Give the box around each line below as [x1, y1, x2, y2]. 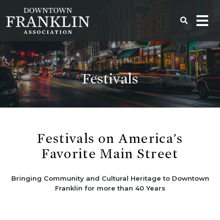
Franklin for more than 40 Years [55, 184, 165, 192]
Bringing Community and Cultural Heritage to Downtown [11, 174, 209, 182]
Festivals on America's [37, 130, 183, 147]
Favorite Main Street [41, 145, 179, 162]
